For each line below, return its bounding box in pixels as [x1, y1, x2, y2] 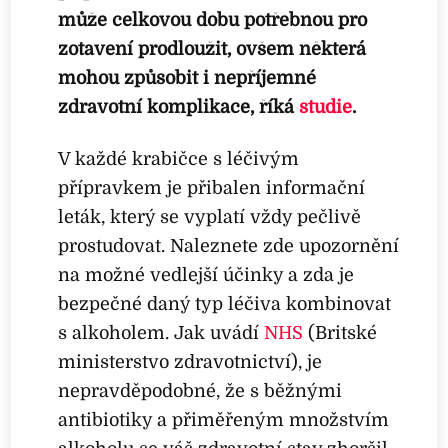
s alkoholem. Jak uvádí [58, 323, 265, 344]
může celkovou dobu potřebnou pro [58, 9, 368, 30]
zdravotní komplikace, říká [58, 96, 300, 117]
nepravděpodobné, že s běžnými [58, 381, 343, 402]
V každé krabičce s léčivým [58, 149, 300, 170]
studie [299, 96, 353, 117]
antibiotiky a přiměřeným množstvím [58, 410, 390, 431]
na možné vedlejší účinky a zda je [58, 265, 355, 286]
